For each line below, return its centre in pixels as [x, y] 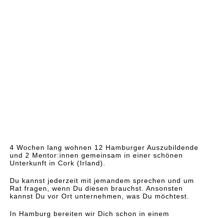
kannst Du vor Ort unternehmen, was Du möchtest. [100, 196]
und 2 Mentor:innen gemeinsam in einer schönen [96, 155]
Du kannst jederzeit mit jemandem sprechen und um [102, 181]
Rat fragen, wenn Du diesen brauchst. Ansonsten [96, 188]
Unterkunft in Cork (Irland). [58, 163]
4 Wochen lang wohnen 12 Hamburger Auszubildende [104, 147]
